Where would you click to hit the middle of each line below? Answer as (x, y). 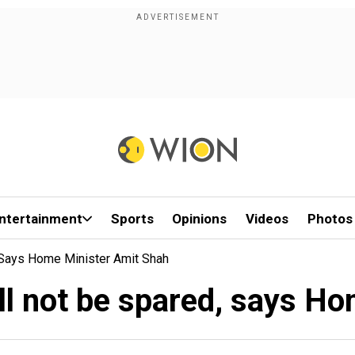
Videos (267, 219)
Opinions (200, 219)
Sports (132, 219)
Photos (330, 219)
